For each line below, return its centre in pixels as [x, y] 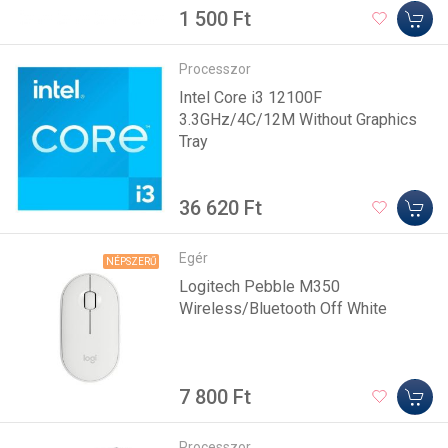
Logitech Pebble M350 [260, 286]
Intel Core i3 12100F [251, 97]
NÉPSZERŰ [131, 261]
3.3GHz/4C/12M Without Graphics [298, 119]
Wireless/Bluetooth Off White [283, 308]
